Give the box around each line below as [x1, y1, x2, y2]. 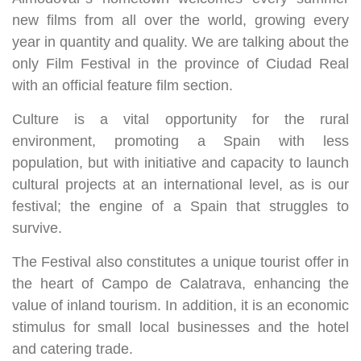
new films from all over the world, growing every [12, 12, 349, 28]
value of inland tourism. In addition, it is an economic [12, 297, 349, 313]
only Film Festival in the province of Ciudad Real [12, 56, 349, 72]
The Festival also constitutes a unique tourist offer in [12, 254, 349, 270]
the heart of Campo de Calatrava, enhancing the [12, 276, 349, 292]
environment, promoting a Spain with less [12, 133, 349, 149]
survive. [12, 220, 62, 236]
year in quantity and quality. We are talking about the [12, 34, 349, 50]
